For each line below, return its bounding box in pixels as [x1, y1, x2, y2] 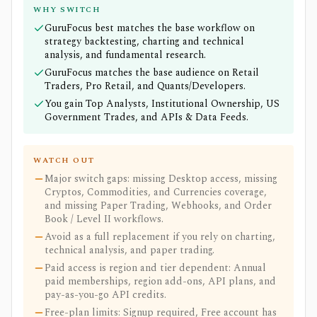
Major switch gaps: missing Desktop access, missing [45, 171, 277, 186]
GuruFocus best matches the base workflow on [45, 21, 255, 35]
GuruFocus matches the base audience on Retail [45, 65, 259, 80]
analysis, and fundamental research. [45, 47, 206, 62]
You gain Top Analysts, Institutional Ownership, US [45, 96, 279, 111]
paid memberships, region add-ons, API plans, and [45, 274, 276, 289]
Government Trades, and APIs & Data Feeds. [45, 110, 248, 125]
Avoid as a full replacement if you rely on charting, [45, 229, 275, 244]
